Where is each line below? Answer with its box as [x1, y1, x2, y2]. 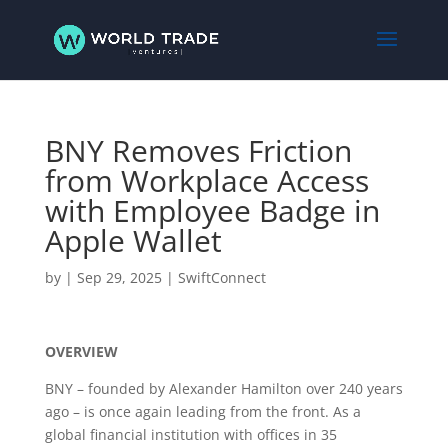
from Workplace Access [44, 160, 369, 201]
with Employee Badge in [44, 190, 380, 231]
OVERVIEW [44, 342, 118, 361]
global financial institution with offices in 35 [44, 425, 337, 444]
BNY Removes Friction [44, 130, 352, 171]
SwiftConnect [177, 268, 266, 287]
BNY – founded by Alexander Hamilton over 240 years [44, 379, 403, 398]
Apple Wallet [44, 220, 222, 261]
